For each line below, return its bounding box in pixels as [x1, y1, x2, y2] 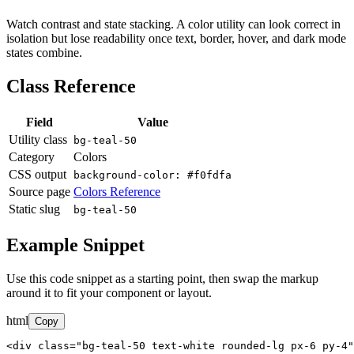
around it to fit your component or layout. [6, 285, 212, 299]
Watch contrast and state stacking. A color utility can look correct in [6, 17, 341, 32]
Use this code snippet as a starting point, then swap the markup [6, 271, 318, 285]
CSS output [9, 168, 66, 182]
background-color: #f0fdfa [73, 169, 232, 182]
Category [9, 150, 55, 164]
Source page [9, 185, 70, 199]
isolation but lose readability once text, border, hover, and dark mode [6, 32, 346, 46]
